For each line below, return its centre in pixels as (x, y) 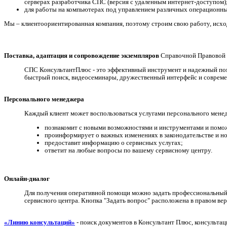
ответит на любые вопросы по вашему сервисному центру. (128, 150)
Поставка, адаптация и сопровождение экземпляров (82, 56)
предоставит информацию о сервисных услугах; (114, 143)
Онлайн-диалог (27, 179)
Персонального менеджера (44, 99)
